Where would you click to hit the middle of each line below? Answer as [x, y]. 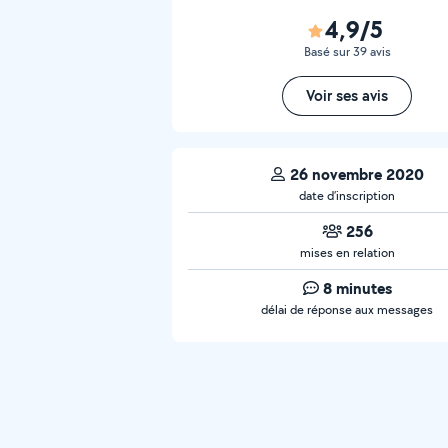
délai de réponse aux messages [347, 309]
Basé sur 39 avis [347, 51]
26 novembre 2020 [357, 174]
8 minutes [357, 288]
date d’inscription [347, 195]
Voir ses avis [347, 95]
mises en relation [347, 252]
